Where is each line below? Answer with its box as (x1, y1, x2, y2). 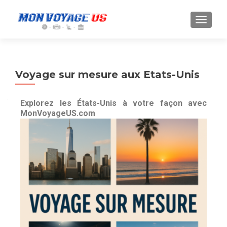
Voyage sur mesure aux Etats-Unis (15, 68, 200, 81)
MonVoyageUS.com (20, 108, 95, 118)
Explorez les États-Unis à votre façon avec (20, 98, 207, 108)
